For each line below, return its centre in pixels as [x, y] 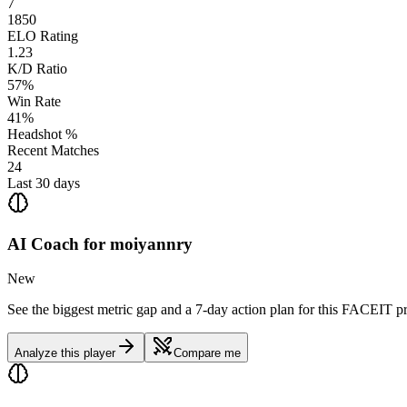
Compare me [207, 353]
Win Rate [34, 101]
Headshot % [42, 134]
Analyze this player [65, 353]
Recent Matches [53, 150]
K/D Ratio [37, 68]
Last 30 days [44, 183]
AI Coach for [59, 243]
